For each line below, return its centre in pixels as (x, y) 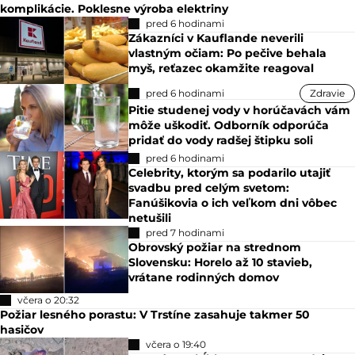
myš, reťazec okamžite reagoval (221, 69)
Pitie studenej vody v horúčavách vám (240, 111)
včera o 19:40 (176, 345)
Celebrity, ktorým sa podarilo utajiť (230, 173)
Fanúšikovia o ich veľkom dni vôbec (233, 203)
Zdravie (327, 94)
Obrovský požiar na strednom (215, 248)
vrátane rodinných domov (204, 278)
